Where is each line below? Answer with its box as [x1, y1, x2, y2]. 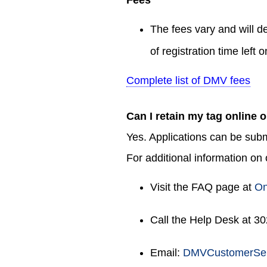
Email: [150, 246, 183, 259]
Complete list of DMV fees [126, 74, 250, 86]
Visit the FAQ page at [150, 181, 254, 193]
